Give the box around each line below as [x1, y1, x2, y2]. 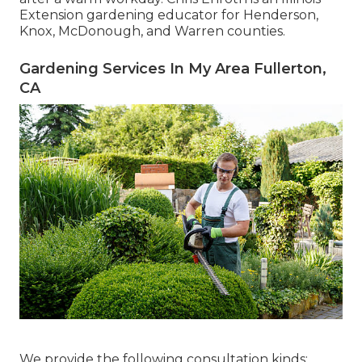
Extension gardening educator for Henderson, [19, 6, 318, 23]
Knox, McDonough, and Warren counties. [19, 23, 285, 39]
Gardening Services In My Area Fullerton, [19, 59, 326, 78]
